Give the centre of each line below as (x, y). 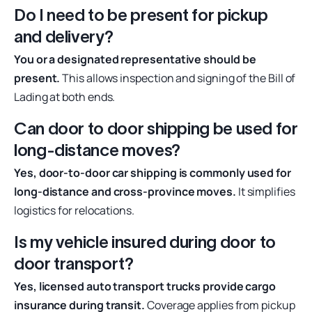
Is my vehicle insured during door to (145, 242)
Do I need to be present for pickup (141, 15)
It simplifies (265, 191)
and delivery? (64, 36)
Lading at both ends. (65, 96)
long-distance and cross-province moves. (125, 191)
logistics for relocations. (74, 210)
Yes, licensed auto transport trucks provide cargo (145, 286)
